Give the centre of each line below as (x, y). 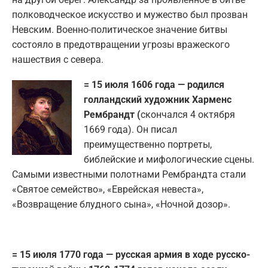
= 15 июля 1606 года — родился (154, 84)
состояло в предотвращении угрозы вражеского (121, 44)
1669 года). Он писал (130, 129)
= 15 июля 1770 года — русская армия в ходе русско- (131, 254)
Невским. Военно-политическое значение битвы (120, 29)
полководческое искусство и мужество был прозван (130, 14)
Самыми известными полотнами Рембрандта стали (129, 174)
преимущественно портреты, (148, 144)
